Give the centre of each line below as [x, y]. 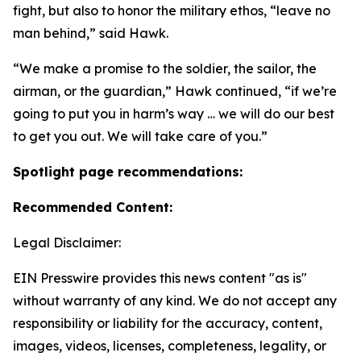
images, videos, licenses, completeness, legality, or [170, 346]
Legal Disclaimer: [67, 243]
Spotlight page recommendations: [128, 172]
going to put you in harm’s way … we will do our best [174, 114]
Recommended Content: [93, 207]
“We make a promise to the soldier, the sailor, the [165, 68]
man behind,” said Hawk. [91, 33]
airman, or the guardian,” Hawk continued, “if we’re [175, 91]
